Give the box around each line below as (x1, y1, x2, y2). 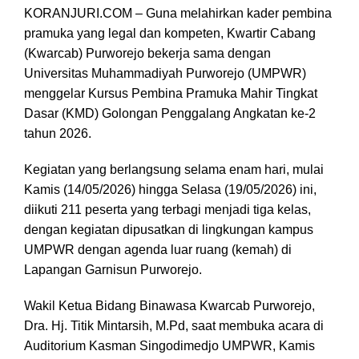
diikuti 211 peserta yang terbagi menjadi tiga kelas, (24, 203, 311, 217)
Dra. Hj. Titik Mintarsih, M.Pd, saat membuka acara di (24, 319, 324, 333)
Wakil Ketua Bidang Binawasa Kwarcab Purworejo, (24, 299, 315, 313)
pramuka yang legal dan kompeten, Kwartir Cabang (24, 26, 316, 41)
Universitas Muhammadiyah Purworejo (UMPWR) (24, 67, 306, 81)
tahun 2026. (24, 127, 91, 141)
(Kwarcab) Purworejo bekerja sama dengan (24, 46, 271, 61)
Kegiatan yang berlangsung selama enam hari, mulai (24, 163, 324, 177)
